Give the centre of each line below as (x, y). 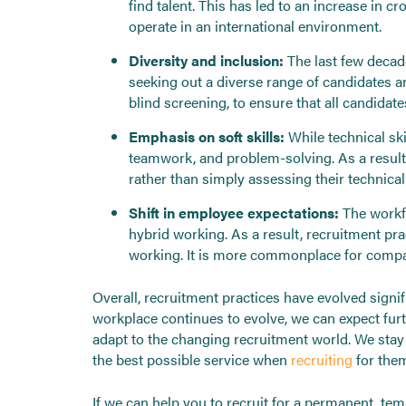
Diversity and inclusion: (206, 60)
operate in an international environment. (255, 25)
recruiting (322, 359)
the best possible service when (192, 359)
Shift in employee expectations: (234, 212)
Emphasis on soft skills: (207, 136)
